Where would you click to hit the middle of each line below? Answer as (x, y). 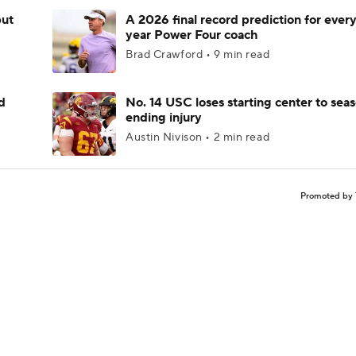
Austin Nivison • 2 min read (198, 137)
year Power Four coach (192, 35)
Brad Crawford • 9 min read (198, 55)
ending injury (164, 118)
